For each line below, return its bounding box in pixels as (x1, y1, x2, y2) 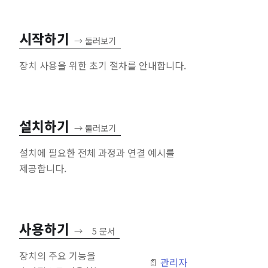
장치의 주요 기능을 (19, 248, 96, 263)
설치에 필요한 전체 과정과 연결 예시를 (19, 145, 175, 160)
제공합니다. (19, 160, 66, 175)
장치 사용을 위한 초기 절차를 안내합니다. (19, 57, 186, 72)
